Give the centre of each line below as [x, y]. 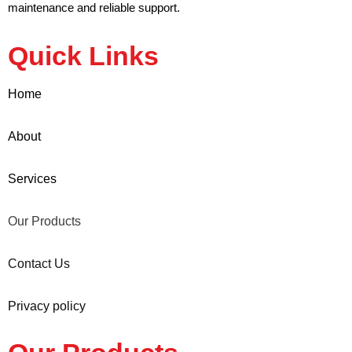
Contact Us [39, 263]
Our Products [44, 221]
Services [32, 178]
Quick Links [83, 55]
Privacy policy [47, 306]
